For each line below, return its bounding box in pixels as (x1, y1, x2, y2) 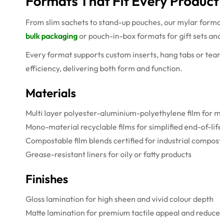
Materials (26, 85, 76, 100)
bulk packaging (26, 30, 78, 41)
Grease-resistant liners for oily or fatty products (26, 149, 192, 159)
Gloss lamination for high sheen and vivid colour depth (26, 193, 214, 204)
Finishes (26, 171, 68, 186)
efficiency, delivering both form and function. (26, 63, 183, 73)
